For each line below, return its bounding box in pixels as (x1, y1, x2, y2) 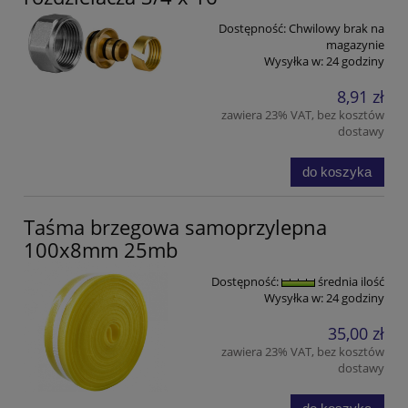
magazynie (326, 36, 384, 53)
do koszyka (302, 163, 372, 179)
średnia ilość (315, 272, 384, 290)
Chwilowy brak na (289, 19, 384, 36)
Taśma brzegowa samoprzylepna (24, 212, 327, 240)
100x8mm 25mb (24, 235, 178, 263)
